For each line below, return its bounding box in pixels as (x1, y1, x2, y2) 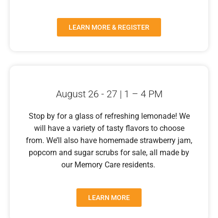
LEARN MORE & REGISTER (69, 23, 149, 32)
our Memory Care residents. (61, 160, 157, 170)
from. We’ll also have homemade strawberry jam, (26, 136, 192, 145)
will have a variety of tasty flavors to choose (34, 124, 184, 133)
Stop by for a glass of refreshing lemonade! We (28, 111, 190, 121)
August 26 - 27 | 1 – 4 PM (55, 88, 163, 100)
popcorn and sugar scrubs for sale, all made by (29, 148, 189, 158)
